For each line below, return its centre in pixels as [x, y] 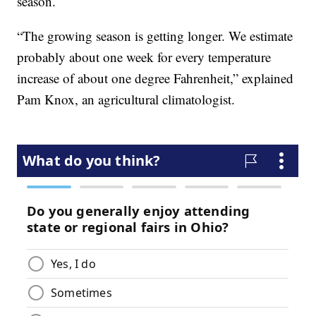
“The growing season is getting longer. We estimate [155, 35]
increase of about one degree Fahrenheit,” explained [156, 78]
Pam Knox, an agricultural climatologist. [126, 99]
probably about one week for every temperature [144, 56]
